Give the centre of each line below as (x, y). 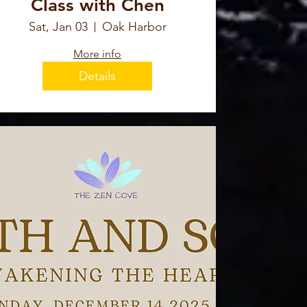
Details (97, 76)
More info (97, 54)
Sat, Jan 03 (58, 27)
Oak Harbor (134, 27)
